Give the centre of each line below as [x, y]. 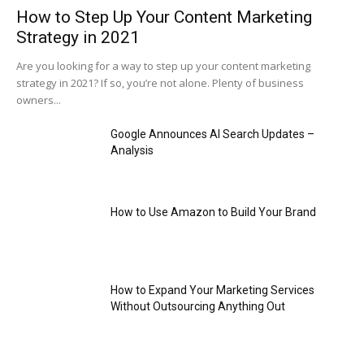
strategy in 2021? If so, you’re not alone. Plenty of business [160, 83]
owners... [39, 100]
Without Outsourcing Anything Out [198, 306]
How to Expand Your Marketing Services [212, 290]
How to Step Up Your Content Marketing [164, 17]
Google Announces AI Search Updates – [212, 134]
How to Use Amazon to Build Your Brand [213, 212]
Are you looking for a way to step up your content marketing [163, 66]
